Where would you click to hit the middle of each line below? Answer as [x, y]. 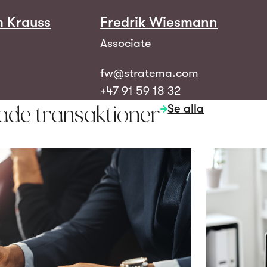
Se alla [186, 108]
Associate [126, 43]
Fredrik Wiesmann [159, 22]
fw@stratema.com [150, 73]
